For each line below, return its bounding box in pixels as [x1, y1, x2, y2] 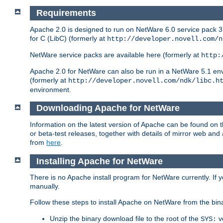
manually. [30, 182, 60, 191]
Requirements [36, 8, 96, 18]
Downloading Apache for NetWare [36, 103, 180, 113]
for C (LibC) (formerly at [30, 34, 107, 42]
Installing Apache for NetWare [36, 156, 163, 166]
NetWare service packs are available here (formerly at [30, 50, 201, 59]
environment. [30, 85, 71, 94]
